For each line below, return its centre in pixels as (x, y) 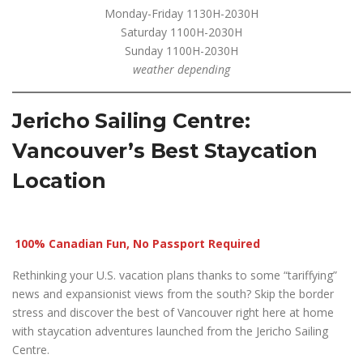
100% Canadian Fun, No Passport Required (137, 243)
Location (59, 181)
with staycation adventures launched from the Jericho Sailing (170, 331)
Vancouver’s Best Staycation (165, 151)
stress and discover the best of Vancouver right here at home (173, 312)
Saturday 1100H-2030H (181, 32)
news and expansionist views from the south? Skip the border (173, 294)
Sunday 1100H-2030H (181, 51)
